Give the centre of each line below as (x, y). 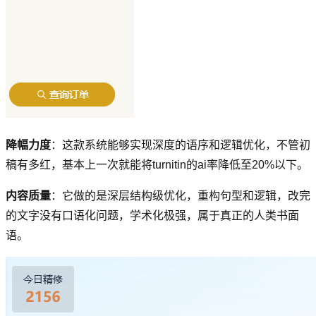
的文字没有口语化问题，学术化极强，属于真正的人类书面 (152, 216)
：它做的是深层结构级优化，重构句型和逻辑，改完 (181, 196)
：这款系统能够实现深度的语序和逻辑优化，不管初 (181, 145)
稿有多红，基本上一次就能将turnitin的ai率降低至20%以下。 (157, 165)
